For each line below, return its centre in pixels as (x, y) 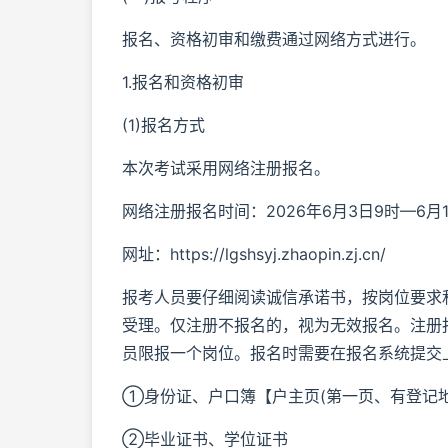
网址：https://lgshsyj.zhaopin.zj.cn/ (254, 254)
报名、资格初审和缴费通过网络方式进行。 (274, 39)
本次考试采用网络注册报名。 (226, 168)
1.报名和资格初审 (183, 82)
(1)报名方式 (163, 125)
